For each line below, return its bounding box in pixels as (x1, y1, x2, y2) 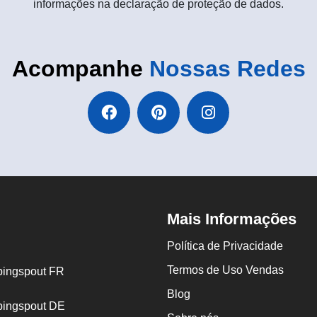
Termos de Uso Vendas (167, 264, 284, 276)
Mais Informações (167, 210, 296, 228)
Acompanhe (11, 56, 149, 81)
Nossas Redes (149, 56, 306, 81)
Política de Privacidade (167, 240, 283, 252)
